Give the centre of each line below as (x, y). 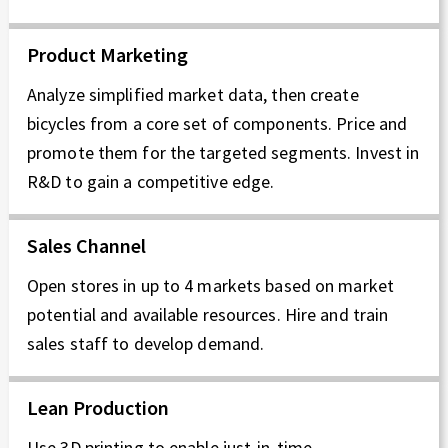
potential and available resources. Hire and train (208, 315)
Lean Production (98, 408)
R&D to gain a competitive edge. (151, 182)
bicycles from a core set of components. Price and (217, 124)
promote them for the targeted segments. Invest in (223, 153)
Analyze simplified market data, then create (193, 95)
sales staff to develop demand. (146, 344)
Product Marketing (107, 55)
